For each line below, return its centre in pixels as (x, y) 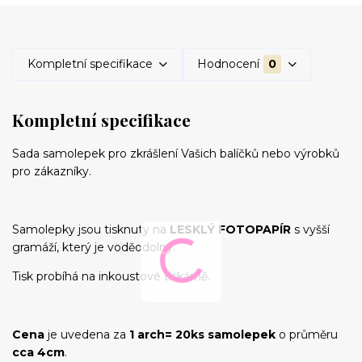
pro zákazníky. (52, 171)
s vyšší (310, 229)
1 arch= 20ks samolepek (202, 334)
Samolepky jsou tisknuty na (91, 229)
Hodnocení (229, 64)
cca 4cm (38, 352)
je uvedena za (87, 334)
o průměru (307, 334)
